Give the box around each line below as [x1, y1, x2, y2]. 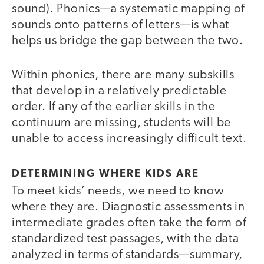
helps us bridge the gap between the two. [12, 34, 243, 47]
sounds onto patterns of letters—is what [12, 18, 230, 31]
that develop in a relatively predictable [12, 85, 227, 98]
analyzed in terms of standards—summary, [12, 248, 243, 261]
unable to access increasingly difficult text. [12, 133, 247, 146]
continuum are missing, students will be [12, 117, 232, 130]
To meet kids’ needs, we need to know [12, 184, 225, 197]
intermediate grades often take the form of [12, 216, 246, 229]
